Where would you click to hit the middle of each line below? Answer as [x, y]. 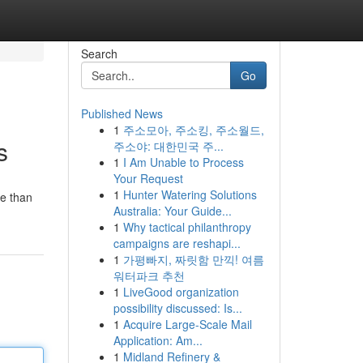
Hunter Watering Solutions [190, 194]
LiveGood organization [181, 292]
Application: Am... [158, 340]
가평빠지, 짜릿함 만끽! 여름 [193, 259]
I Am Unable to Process [183, 162]
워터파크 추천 [149, 275]
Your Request [148, 178]
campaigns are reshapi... [177, 243]
